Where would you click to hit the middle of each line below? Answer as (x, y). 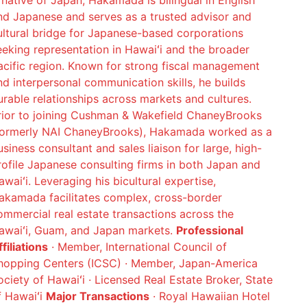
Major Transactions (97, 296)
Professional (209, 230)
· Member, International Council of (137, 247)
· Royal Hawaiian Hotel (209, 296)
